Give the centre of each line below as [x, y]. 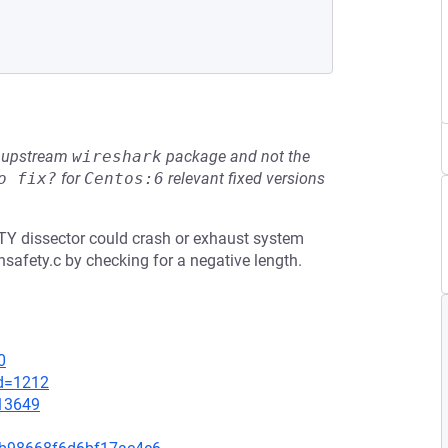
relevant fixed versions [244, 178]
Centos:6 [124, 178]
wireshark [117, 156]
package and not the [236, 156]
